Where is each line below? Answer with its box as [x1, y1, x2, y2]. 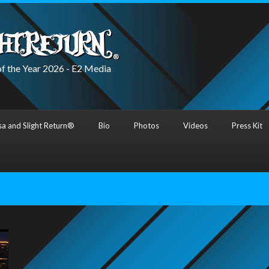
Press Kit [232, 120, 262, 130]
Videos [183, 120, 208, 130]
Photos [134, 120, 159, 130]
